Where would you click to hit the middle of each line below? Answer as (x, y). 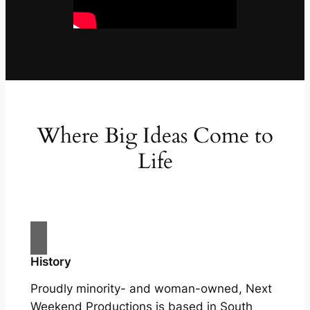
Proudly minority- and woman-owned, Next (151, 288)
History (51, 261)
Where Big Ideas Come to (155, 135)
